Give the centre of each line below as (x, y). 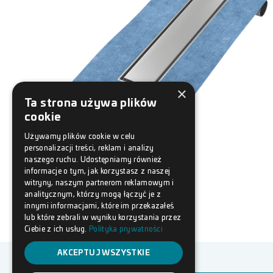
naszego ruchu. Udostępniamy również (93, 160)
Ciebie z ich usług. (57, 229)
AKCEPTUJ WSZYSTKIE (104, 253)
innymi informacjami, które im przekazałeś (99, 206)
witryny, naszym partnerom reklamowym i (99, 183)
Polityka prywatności (126, 229)
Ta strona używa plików (90, 104)
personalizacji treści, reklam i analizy (89, 148)
